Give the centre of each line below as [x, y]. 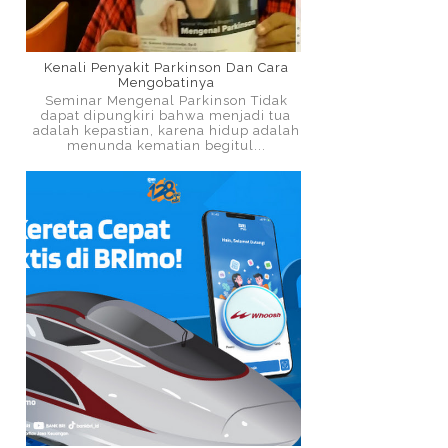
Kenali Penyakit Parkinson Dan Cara [166, 68]
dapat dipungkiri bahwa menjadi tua [166, 115]
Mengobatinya [166, 83]
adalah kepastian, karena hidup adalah [166, 130]
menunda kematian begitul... [166, 145]
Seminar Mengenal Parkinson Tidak [166, 100]
